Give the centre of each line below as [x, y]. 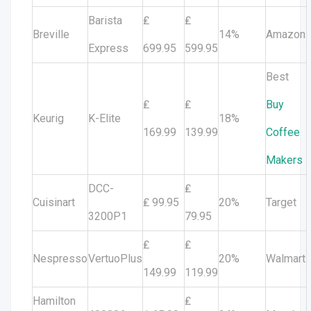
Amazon [286, 34]
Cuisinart [54, 202]
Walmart [286, 259]
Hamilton [54, 301]
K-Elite [104, 118]
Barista [105, 20]
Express [108, 48]
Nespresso [60, 259]
